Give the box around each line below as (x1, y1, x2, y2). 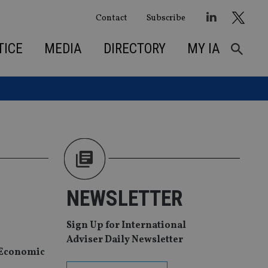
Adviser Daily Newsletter (66, 233, 183, 247)
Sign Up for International (66, 219, 186, 233)
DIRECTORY (103, 40, 166, 57)
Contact (95, 11, 127, 24)
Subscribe (146, 11, 185, 24)
